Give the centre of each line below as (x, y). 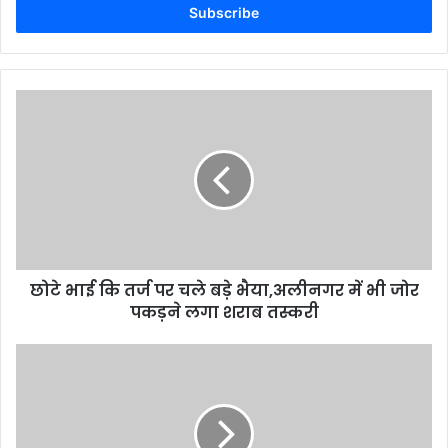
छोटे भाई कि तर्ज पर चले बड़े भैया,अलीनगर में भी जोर (224, 291)
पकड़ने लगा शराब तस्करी (224, 313)
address (40, 13)
